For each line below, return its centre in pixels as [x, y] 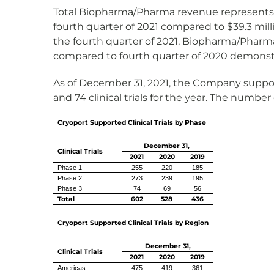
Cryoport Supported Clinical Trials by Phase [132, 123]
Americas [72, 268]
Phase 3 [70, 188]
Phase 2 [70, 178]
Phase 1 [70, 168]
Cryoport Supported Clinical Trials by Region [133, 223]
